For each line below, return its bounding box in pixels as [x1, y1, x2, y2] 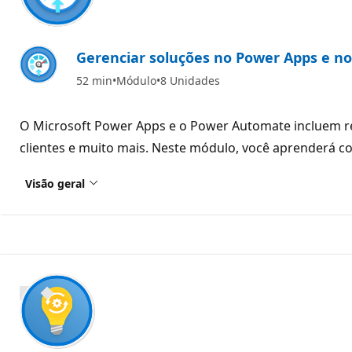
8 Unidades [160, 72, 220, 88]
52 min [76, 72, 112, 88]
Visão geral [25, 175, 85, 191]
